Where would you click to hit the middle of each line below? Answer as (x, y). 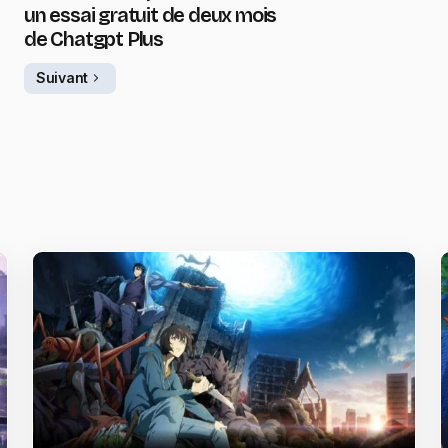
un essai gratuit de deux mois (150, 14)
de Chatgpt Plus (94, 38)
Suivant (62, 78)
